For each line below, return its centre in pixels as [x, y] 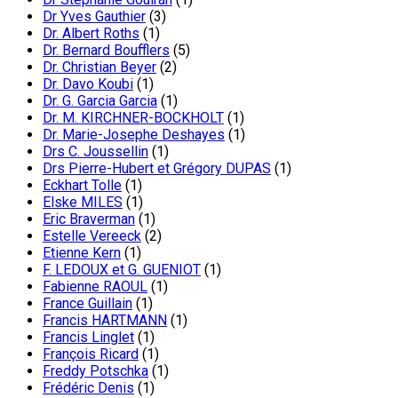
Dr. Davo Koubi [88, 84]
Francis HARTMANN [105, 320]
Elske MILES [83, 202]
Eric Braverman [89, 219]
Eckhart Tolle [82, 185]
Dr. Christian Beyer [99, 67]
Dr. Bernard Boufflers [106, 50]
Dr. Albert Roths [91, 33]
